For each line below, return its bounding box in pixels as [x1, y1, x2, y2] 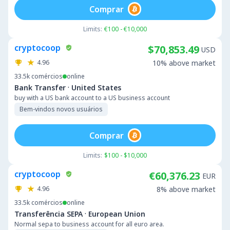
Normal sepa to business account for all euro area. [14, 220, 164, 228]
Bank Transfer [14, 82, 66, 92]
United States [71, 82, 121, 92]
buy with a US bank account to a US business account [14, 93, 170, 102]
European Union [88, 208, 145, 219]
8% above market [157, 184, 216, 194]
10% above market [152, 58, 216, 68]
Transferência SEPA [14, 208, 83, 219]
